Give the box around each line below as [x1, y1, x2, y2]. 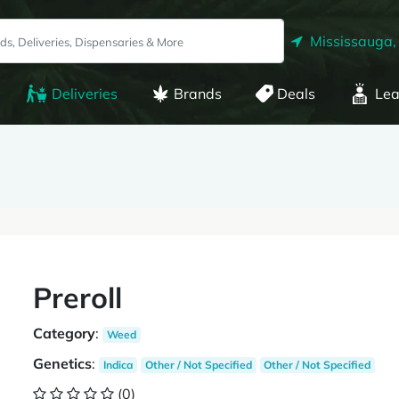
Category [33, 324, 96, 342]
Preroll [33, 280, 123, 315]
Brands [173, 85, 222, 102]
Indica [103, 358, 134, 371]
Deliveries [51, 85, 118, 102]
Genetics [33, 354, 93, 372]
